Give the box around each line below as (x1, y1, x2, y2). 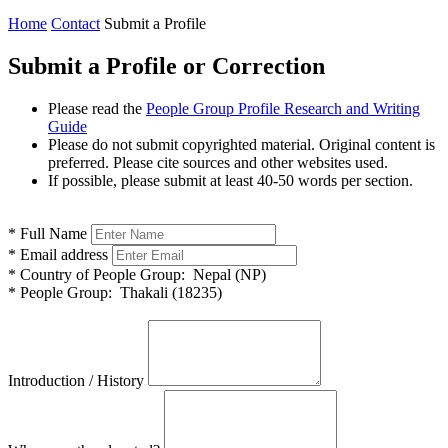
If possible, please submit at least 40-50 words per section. (48, 171, 413, 189)
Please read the (48, 99, 146, 117)
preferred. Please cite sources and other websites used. (48, 153, 388, 171)
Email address (16, 245, 108, 263)
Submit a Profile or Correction (8, 52, 325, 79)
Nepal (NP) (185, 265, 266, 283)
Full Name (16, 224, 87, 242)
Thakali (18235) (112, 283, 222, 301)
